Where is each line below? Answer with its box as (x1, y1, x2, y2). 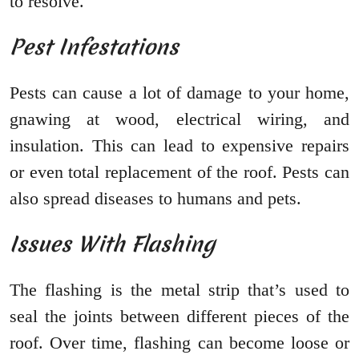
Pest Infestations (10, 32, 179, 63)
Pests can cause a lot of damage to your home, (10, 83, 349, 103)
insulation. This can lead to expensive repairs (10, 135, 349, 156)
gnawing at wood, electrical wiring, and (10, 109, 349, 130)
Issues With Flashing (10, 229, 215, 260)
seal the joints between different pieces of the (10, 306, 349, 327)
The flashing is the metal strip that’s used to (10, 280, 349, 301)
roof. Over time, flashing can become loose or (10, 333, 349, 353)
